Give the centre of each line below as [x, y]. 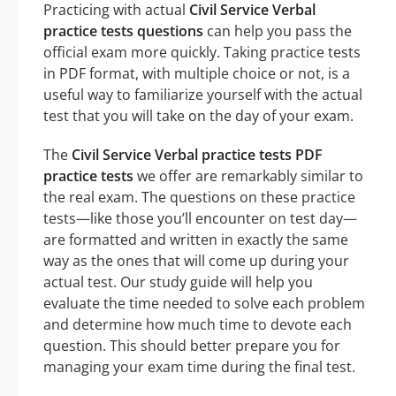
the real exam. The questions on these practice [199, 197]
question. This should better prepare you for [192, 345]
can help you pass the [278, 30]
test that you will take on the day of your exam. [198, 115]
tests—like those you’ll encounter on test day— [200, 218]
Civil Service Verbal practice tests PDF [197, 154]
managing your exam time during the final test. [199, 366]
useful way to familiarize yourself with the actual [203, 94]
